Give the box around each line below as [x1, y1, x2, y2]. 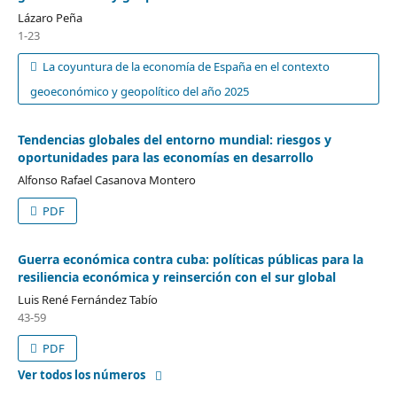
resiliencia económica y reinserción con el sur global [17, 268, 336, 285]
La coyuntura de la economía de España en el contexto [40, 58, 331, 74]
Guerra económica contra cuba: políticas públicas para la [17, 250, 363, 268]
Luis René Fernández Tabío [17, 291, 158, 307]
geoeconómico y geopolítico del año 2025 [29, 82, 249, 99]
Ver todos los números [17, 366, 145, 383]
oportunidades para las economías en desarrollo [17, 148, 314, 166]
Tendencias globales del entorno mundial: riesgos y [17, 130, 331, 148]
